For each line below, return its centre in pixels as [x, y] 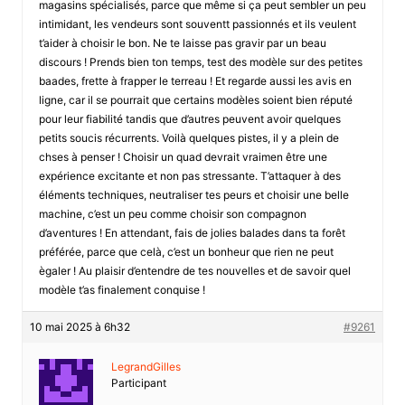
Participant [138, 382]
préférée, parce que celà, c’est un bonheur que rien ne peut [186, 251]
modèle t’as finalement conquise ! [122, 289]
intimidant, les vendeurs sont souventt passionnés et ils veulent [197, 24]
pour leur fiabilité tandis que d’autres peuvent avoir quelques [189, 118]
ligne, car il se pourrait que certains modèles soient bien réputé [195, 99]
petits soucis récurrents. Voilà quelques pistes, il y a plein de [188, 137]
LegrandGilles [146, 366]
